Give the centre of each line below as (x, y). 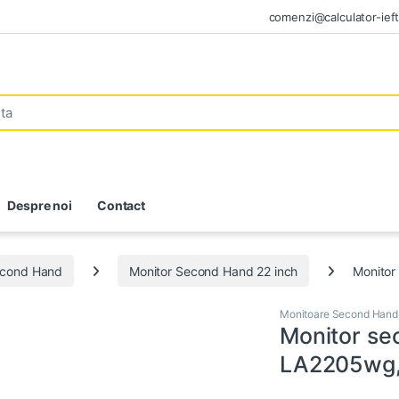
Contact (121, 206)
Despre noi (40, 206)
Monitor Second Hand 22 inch (214, 271)
